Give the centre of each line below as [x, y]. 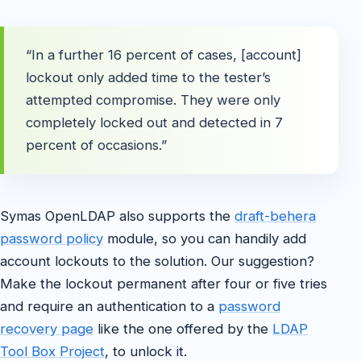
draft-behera [275, 216]
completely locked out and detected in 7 [155, 123]
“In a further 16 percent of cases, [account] [164, 55]
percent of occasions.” [97, 145]
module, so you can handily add [205, 239]
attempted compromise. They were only [154, 100]
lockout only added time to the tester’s [149, 78]
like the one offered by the [183, 329]
